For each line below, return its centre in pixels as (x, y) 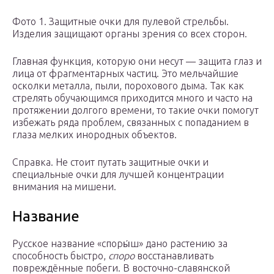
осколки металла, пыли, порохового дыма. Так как (128, 86)
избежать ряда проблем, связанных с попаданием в (131, 123)
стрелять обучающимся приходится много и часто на (132, 98)
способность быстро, (60, 256)
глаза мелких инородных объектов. (94, 135)
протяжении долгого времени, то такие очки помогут (135, 110)
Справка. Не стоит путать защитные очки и (110, 162)
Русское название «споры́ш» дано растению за (120, 244)
